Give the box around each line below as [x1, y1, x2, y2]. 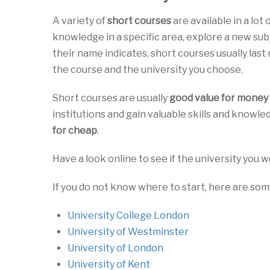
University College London [67, 210, 189, 221]
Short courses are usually [52, 92, 169, 104]
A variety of [52, 15, 107, 27]
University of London [67, 242, 163, 254]
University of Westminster [67, 226, 189, 237]
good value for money [169, 92, 268, 104]
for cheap [52, 125, 97, 136]
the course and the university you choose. [52, 64, 243, 75]
